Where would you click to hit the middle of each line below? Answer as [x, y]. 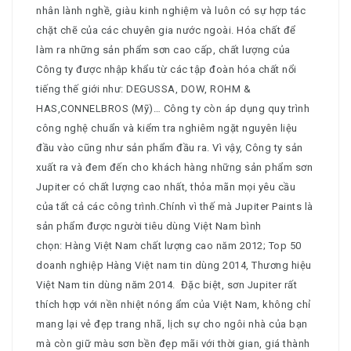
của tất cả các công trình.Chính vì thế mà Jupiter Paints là [175, 207]
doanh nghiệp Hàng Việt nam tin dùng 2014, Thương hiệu [174, 266]
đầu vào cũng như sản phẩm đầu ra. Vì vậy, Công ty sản [170, 148]
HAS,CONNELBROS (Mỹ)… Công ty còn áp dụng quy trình [173, 109]
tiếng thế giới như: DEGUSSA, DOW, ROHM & [143, 89]
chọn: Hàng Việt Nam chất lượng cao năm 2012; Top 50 [169, 246]
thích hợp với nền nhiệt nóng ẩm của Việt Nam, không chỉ [174, 305]
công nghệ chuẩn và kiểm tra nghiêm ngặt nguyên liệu [167, 128]
